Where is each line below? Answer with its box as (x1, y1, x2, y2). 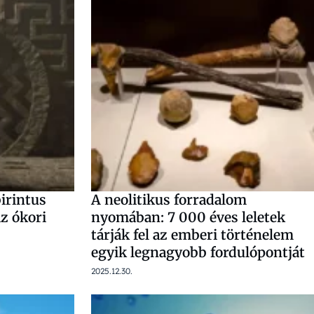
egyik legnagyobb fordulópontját (91, 244, 305, 261)
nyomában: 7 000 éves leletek (91, 209, 285, 226)
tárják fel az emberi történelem (91, 226, 294, 243)
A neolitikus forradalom (91, 191, 247, 208)
